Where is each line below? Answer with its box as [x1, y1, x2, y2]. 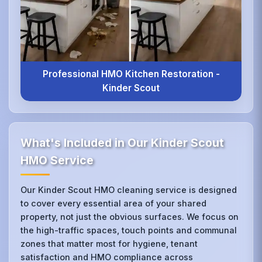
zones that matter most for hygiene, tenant [20, 239, 198, 249]
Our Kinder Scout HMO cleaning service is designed [20, 185, 237, 195]
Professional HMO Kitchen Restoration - [42, 68, 220, 80]
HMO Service [20, 153, 94, 168]
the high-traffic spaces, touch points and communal [20, 225, 237, 236]
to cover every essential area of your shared [20, 198, 207, 209]
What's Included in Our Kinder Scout [20, 136, 225, 150]
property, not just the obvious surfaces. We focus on [20, 212, 239, 222]
